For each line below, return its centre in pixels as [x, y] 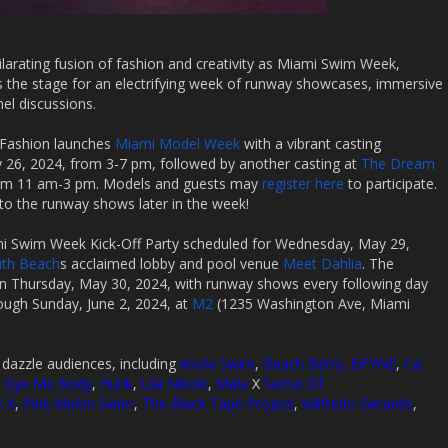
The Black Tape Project [218, 403]
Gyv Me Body [48, 383]
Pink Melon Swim [78, 403]
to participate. [392, 183]
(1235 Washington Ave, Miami [311, 303]
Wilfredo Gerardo [357, 403]
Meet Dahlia [322, 263]
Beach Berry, [305, 363]
